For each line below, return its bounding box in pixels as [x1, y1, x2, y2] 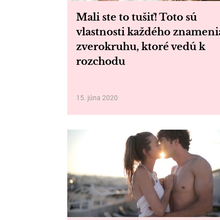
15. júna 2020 [76, 94, 118, 102]
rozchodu [76, 55, 125, 67]
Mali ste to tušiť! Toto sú [76, 11, 197, 23]
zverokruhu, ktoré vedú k [76, 41, 205, 53]
